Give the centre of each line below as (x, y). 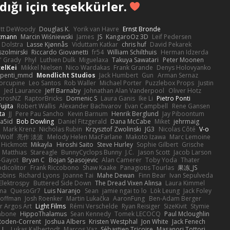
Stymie (200, 206)
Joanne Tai (79, 175)
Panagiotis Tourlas (147, 167)
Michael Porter (121, 83)
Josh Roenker (43, 198)
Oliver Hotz (185, 90)
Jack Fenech (189, 221)
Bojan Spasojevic (73, 160)
